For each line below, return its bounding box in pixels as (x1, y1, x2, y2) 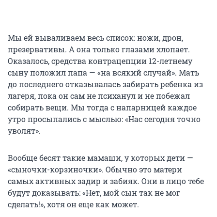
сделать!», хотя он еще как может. (8, 199, 139, 209)
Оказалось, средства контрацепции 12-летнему (8, 55, 192, 66)
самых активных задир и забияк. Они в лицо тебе (8, 175, 204, 186)
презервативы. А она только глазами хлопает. (8, 44, 190, 54)
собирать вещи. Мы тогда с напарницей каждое (8, 102, 197, 112)
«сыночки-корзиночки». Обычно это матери (8, 164, 182, 174)
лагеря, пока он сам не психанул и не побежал (8, 90, 190, 101)
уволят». (8, 125, 41, 136)
